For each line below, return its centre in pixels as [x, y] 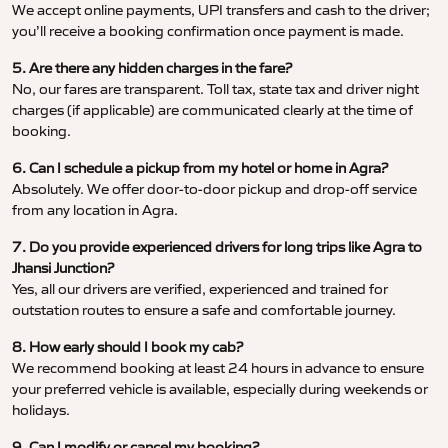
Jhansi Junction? [63, 268]
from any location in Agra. [95, 210]
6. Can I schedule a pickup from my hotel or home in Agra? [200, 168]
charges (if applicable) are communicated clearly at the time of [212, 110]
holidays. [41, 410]
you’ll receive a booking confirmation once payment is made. [208, 31]
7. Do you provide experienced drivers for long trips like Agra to [217, 247]
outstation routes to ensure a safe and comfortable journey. [204, 310]
